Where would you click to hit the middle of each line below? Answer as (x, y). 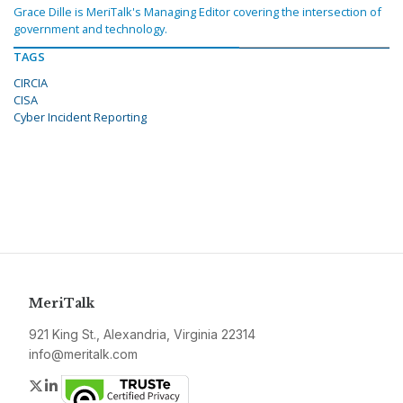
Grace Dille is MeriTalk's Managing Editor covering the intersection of (197, 11)
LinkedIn (88, 385)
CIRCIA (31, 82)
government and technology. (90, 28)
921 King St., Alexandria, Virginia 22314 (142, 334)
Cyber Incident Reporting (80, 116)
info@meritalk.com (83, 354)
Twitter (67, 385)
